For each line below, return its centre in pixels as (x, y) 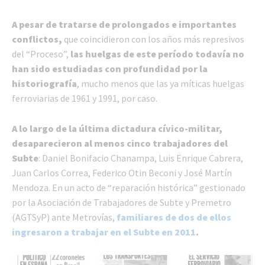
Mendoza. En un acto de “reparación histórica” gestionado (129, 187)
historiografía (44, 83)
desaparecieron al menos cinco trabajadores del (120, 143)
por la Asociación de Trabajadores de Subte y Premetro (122, 202)
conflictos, (37, 39)
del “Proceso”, (41, 54)
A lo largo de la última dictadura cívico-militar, (117, 128)
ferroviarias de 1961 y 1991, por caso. (85, 98)
